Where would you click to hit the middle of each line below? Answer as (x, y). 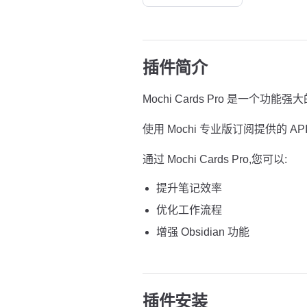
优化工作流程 (189, 210)
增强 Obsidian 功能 (203, 232)
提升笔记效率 (189, 188)
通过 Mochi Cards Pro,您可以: (215, 159)
